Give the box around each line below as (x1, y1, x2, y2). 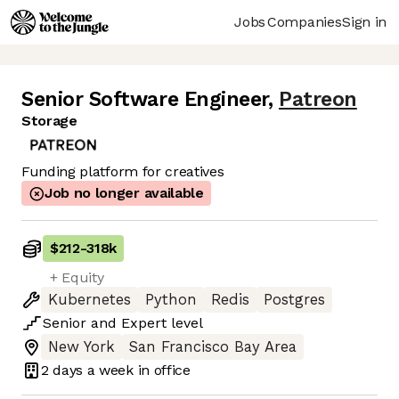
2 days (41, 361, 84, 379)
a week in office (83, 361, 191, 379)
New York (48, 338, 115, 356)
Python (145, 291, 197, 309)
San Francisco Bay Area (129, 338, 297, 356)
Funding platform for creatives (21, 163, 224, 181)
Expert (121, 314, 167, 332)
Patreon (279, 87, 357, 112)
